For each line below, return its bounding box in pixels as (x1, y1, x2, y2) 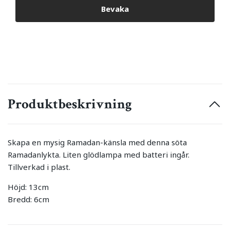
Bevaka (101, 4, 129, 14)
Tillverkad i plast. (8, 161, 70, 172)
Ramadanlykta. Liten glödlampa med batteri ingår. (8, 149, 189, 160)
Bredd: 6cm (8, 194, 49, 204)
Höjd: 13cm (8, 181, 49, 192)
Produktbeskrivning (8, 94, 132, 113)
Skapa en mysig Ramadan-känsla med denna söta (8, 137, 187, 147)
